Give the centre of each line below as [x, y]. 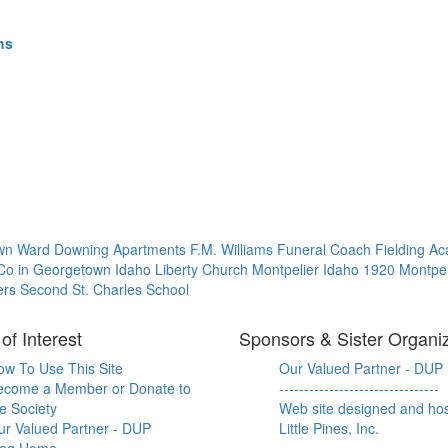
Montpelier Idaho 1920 [325, 269]
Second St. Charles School [104, 289]
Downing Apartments [122, 249]
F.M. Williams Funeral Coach [282, 249]
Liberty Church [203, 269]
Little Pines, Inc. [329, 428]
